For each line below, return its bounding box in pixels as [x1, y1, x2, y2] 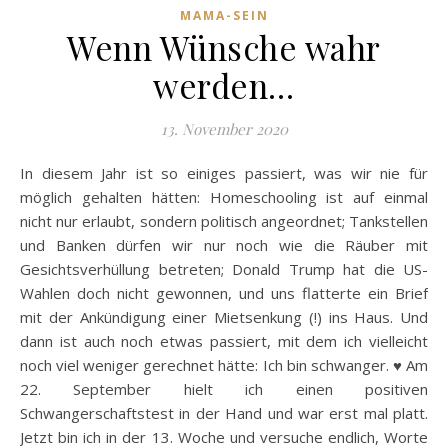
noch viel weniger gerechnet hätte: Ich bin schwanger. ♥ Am [20, 354, 428, 375]
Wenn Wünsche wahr [67, 24, 381, 69]
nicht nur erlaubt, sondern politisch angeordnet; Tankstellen [20, 210, 428, 231]
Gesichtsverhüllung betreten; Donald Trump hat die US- [20, 258, 428, 279]
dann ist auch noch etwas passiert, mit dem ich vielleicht [20, 330, 428, 351]
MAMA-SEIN [179, 6, 269, 24]
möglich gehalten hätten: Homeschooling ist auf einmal [20, 186, 428, 207]
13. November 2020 [160, 118, 288, 139]
